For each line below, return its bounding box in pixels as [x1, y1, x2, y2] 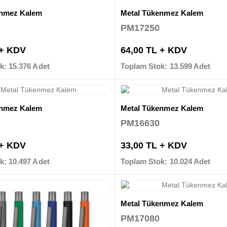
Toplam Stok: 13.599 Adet [120, 61, 211, 70]
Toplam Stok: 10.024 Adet [120, 157, 211, 166]
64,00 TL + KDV [120, 45, 187, 55]
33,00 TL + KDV [120, 140, 187, 150]
